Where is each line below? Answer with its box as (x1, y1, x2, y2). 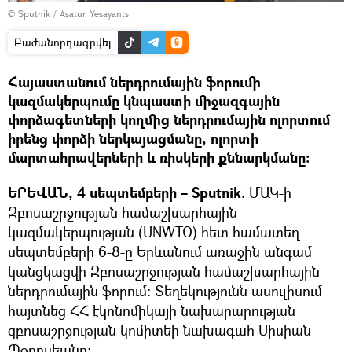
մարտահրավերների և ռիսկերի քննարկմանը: (8, 147, 310, 167)
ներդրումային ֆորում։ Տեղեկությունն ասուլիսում (8, 280, 322, 300)
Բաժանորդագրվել (14, 34, 112, 49)
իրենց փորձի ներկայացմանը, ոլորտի (8, 128, 258, 148)
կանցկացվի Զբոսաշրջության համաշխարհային (8, 261, 320, 280)
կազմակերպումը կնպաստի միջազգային (8, 90, 280, 111)
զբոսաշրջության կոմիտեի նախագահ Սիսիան (8, 320, 311, 339)
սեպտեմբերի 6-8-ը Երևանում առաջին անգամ (8, 241, 312, 261)
